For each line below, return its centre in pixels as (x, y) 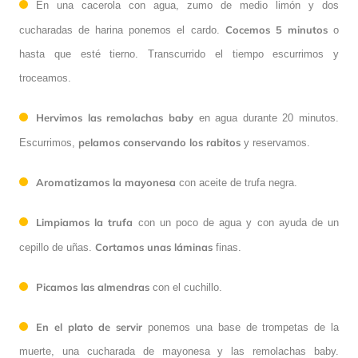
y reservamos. (277, 143)
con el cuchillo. (186, 288)
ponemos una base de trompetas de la (244, 328)
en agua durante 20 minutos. (268, 118)
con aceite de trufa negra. (237, 183)
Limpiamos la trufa (85, 223)
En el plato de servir (92, 327)
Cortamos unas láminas (154, 247)
